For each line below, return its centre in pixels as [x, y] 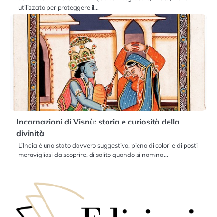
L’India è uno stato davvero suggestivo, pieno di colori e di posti [108, 145]
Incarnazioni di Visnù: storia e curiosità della [98, 121]
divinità [30, 133]
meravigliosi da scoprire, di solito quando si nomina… [93, 154]
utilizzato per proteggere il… [59, 7]
